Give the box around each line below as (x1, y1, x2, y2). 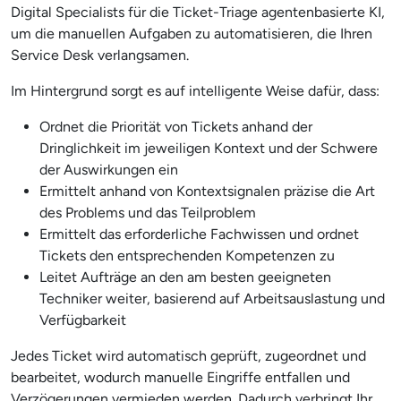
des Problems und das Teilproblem (39, 203, 256, 221)
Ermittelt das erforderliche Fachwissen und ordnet (39, 225, 359, 243)
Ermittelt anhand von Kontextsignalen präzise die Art (39, 182, 375, 200)
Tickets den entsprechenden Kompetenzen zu (39, 246, 335, 264)
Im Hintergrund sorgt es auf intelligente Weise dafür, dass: (11, 81, 380, 99)
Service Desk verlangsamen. (11, 46, 189, 64)
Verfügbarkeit (39, 311, 126, 328)
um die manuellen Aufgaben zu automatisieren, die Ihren (11, 24, 372, 42)
